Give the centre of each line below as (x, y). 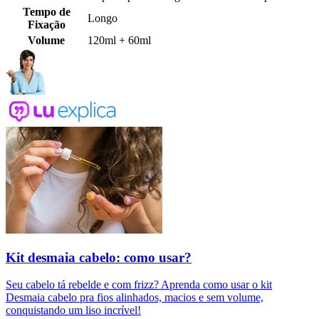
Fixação (46, 25)
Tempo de (46, 12)
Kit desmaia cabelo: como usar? (99, 257)
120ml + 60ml (119, 41)
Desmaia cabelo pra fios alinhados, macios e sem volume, (135, 298)
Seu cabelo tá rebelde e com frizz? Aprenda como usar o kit (139, 285)
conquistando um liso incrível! (73, 310)
